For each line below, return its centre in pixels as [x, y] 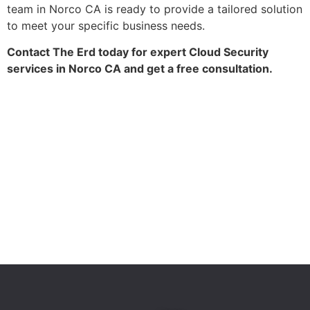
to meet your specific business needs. [106, 25]
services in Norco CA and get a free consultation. [140, 69]
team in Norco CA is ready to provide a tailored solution [155, 9]
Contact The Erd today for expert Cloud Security [138, 52]
